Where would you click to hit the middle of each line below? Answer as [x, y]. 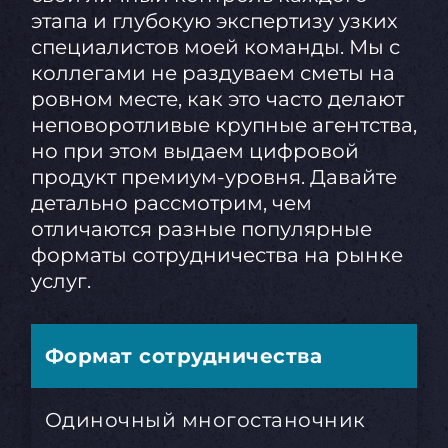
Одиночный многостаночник [205, 420]
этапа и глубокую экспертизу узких [214, 20]
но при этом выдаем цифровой [194, 150]
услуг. [60, 280]
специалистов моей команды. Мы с [215, 46]
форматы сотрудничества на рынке [216, 254]
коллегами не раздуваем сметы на [212, 72]
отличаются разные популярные [201, 228]
